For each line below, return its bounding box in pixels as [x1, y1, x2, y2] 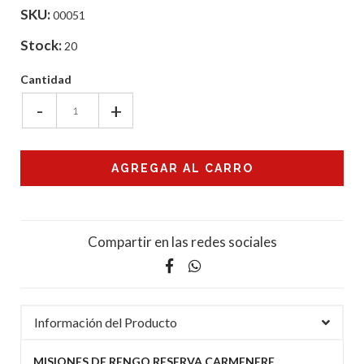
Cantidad [20, 72, 71, 87]
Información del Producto [34, 314, 177, 331]
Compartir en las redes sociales [87, 233, 277, 251]
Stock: [20, 37, 62, 54]
